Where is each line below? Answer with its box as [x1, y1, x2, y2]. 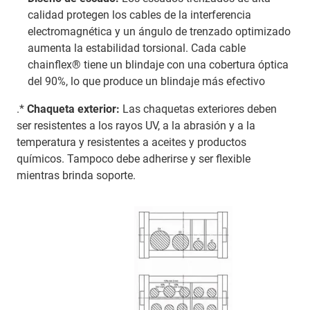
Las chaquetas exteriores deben [120, 102, 277, 116]
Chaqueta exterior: [27, 102, 120, 116]
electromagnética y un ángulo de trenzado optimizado [28, 25, 291, 39]
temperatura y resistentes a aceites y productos [17, 136, 246, 149]
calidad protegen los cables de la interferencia [28, 8, 251, 22]
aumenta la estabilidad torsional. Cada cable [28, 42, 246, 55]
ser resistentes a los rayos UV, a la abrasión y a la [17, 119, 255, 133]
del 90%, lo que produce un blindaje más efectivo [28, 75, 265, 89]
